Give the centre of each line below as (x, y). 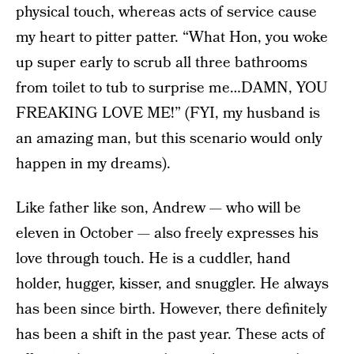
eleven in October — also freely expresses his (167, 233)
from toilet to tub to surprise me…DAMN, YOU (172, 88)
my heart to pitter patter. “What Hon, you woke (172, 38)
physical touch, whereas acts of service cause (166, 12)
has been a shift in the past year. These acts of (170, 335)
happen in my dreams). (93, 164)
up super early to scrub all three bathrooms (162, 63)
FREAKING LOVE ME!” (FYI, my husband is (168, 113)
